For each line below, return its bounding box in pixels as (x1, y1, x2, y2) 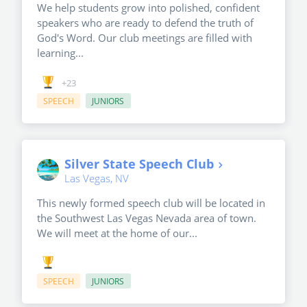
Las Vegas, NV (64, 171, 129, 186)
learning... (37, 46, 84, 60)
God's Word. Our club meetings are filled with (37, 31, 252, 45)
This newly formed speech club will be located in (37, 196, 265, 210)
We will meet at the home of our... (37, 226, 197, 241)
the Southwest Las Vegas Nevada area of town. (37, 211, 256, 225)
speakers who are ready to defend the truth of (37, 16, 254, 30)
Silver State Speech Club (64, 156, 214, 173)
